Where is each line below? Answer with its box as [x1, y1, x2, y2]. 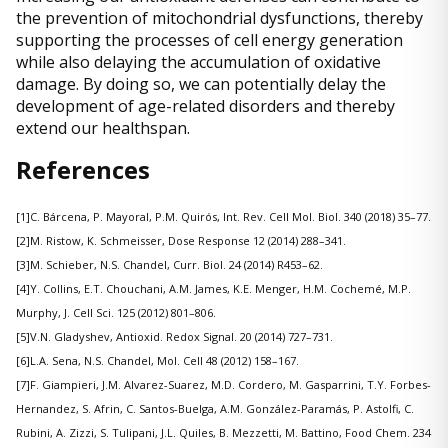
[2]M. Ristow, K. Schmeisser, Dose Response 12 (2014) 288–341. [16, 233, 346, 249]
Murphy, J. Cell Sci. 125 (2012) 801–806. [16, 305, 216, 321]
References [16, 153, 150, 187]
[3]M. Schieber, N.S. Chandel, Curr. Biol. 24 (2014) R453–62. [16, 257, 323, 273]
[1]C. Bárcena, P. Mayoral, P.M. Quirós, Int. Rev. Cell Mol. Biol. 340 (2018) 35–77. [16, 209, 431, 225]
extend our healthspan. [16, 117, 194, 140]
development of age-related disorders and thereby [16, 95, 395, 118]
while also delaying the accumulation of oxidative [16, 51, 381, 74]
